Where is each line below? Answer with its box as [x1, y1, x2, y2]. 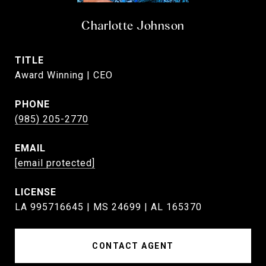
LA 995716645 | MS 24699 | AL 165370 [15, 201, 202, 213]
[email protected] [15, 157, 95, 169]
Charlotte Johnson [81, 18, 185, 33]
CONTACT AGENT [92, 241, 174, 251]
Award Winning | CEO [15, 69, 113, 81]
